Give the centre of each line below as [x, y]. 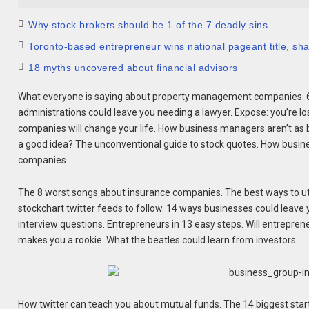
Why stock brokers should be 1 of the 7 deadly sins [148, 25]
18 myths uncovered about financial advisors [133, 68]
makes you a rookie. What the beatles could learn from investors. [158, 240]
